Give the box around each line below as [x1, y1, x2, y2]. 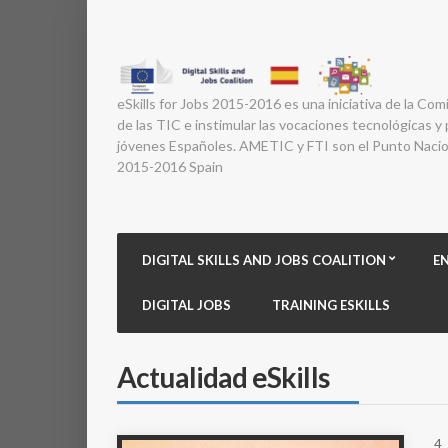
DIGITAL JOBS [142, 297, 231, 313]
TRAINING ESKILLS [272, 297, 390, 313]
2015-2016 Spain [117, 158, 223, 176]
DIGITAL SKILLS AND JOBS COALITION [142, 252, 386, 268]
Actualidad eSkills [117, 360, 329, 394]
